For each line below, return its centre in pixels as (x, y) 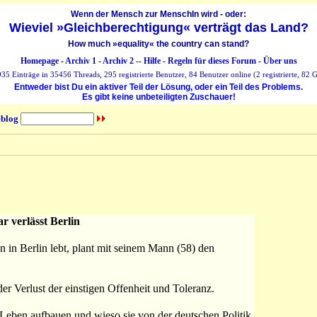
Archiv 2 (118, 61)
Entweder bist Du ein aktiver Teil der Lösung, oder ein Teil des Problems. (158, 87)
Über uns (280, 61)
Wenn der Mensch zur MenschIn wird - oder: (158, 14)
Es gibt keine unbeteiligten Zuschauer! (158, 97)
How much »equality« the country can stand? (158, 44)
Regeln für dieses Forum (212, 61)
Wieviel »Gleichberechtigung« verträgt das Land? (158, 28)
